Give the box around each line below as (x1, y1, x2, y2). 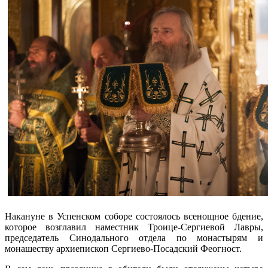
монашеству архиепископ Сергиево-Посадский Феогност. (5, 243, 242, 254)
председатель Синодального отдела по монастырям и (5, 232, 263, 243)
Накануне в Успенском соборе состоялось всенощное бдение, (5, 211, 263, 221)
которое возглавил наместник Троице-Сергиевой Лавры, (5, 221, 263, 232)
